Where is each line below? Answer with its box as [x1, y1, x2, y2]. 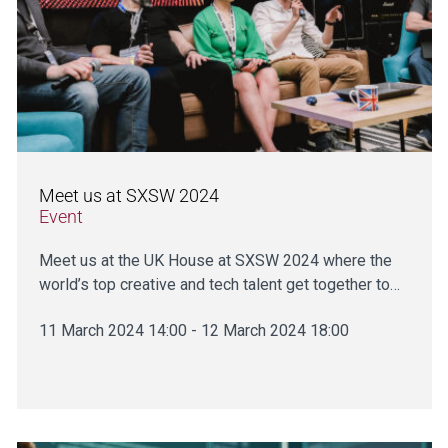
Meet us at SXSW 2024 [38, 184, 219, 206]
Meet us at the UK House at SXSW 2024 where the [38, 250, 392, 270]
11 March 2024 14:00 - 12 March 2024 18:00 [38, 320, 349, 340]
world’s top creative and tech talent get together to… [38, 274, 400, 294]
